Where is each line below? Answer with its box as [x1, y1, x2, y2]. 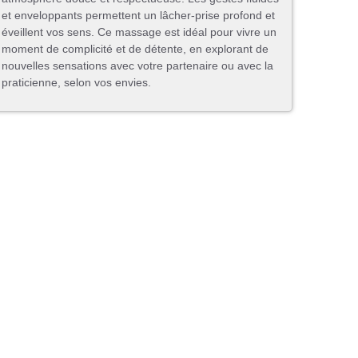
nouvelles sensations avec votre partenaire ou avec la [2, 59, 273, 73]
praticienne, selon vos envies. [2, 76, 151, 89]
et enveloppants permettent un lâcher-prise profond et [2, 9, 275, 22]
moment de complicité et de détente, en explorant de [2, 42, 268, 56]
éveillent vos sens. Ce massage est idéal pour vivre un [2, 26, 276, 39]
